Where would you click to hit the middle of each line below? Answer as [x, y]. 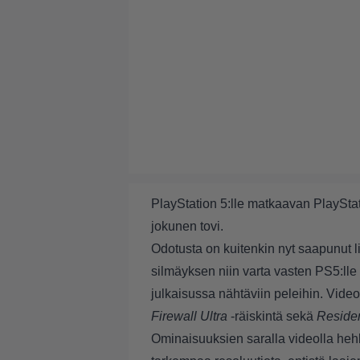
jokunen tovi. [187, 226]
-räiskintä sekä [272, 316]
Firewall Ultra [189, 316]
